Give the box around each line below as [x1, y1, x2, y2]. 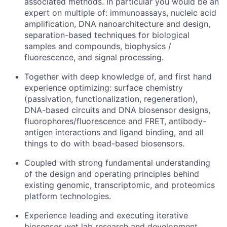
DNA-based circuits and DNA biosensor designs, [24, 105, 210, 115]
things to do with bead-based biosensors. [24, 138, 184, 148]
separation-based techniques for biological [24, 30, 190, 40]
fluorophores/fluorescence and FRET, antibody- [24, 116, 206, 126]
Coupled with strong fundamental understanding [24, 158, 210, 168]
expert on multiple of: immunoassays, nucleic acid [24, 8, 216, 18]
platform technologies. [24, 191, 111, 201]
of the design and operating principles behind [24, 169, 199, 179]
